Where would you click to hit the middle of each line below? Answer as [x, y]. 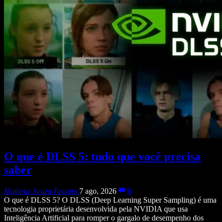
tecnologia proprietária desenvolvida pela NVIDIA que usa [96, 209]
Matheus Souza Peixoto [41, 191]
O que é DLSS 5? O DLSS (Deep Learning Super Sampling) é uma [110, 200]
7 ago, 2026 [98, 191]
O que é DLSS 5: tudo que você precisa [102, 157]
